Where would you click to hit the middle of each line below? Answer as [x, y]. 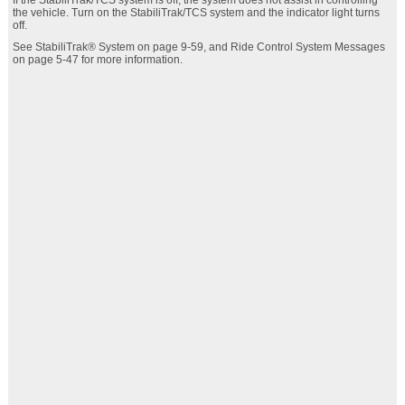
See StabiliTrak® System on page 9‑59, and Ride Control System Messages [198, 47]
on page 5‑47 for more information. [97, 60]
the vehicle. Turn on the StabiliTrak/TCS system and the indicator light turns [196, 13]
